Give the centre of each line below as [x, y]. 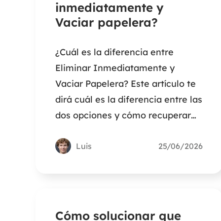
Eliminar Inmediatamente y [115, 68]
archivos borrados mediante [116, 131]
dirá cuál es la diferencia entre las [129, 100]
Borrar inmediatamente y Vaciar [125, 147]
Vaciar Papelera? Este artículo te [126, 84]
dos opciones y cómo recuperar [123, 115]
